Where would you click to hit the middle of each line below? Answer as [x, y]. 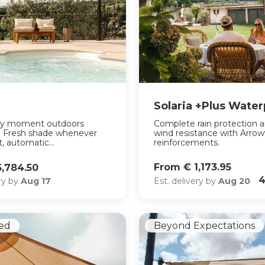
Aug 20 [235, 181]
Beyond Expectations [205, 226]
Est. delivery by [186, 181]
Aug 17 [36, 181]
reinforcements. [187, 143]
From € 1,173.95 [193, 167]
